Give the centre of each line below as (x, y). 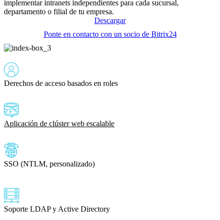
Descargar (110, 20)
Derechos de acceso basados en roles (61, 83)
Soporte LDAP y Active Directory (57, 209)
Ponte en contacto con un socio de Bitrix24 (110, 34)
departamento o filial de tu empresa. (59, 11)
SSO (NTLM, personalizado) (49, 164)
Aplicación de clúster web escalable (59, 123)
